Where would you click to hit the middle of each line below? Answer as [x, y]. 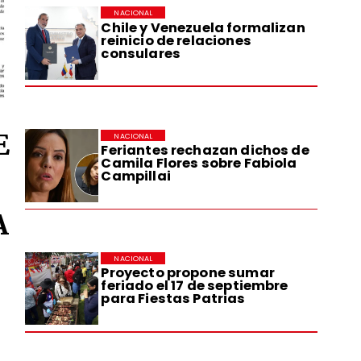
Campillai [136, 176]
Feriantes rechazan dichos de [205, 150]
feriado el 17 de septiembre [195, 286]
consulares [141, 53]
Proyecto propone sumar [188, 273]
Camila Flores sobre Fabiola [199, 163]
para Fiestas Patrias [173, 299]
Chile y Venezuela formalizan [203, 27]
